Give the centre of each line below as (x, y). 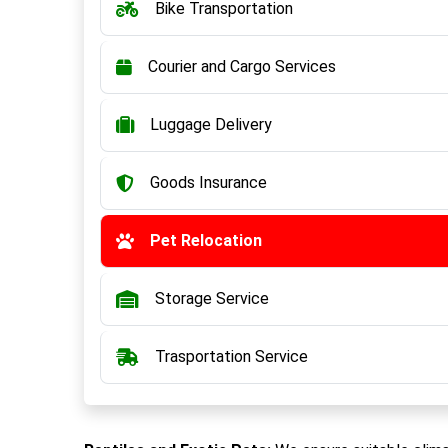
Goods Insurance (208, 182)
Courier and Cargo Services (242, 66)
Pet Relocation (206, 240)
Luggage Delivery (211, 124)
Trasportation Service (231, 356)
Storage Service (212, 298)
